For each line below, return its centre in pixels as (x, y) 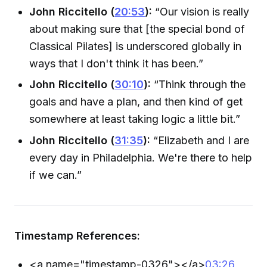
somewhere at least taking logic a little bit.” (135, 119)
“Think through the (198, 85)
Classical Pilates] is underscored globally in (136, 46)
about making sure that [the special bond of (137, 29)
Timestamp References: (77, 235)
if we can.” (56, 175)
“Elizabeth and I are (200, 140)
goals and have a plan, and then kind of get (136, 102)
